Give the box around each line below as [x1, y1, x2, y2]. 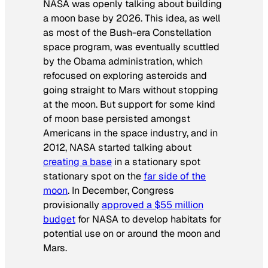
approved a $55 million [102, 198, 203, 211]
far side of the [144, 169, 206, 182]
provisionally [43, 198, 102, 211]
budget [43, 212, 75, 226]
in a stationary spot [112, 155, 200, 168]
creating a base [43, 155, 112, 168]
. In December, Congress [68, 184, 174, 197]
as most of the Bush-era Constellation [43, 26, 211, 39]
